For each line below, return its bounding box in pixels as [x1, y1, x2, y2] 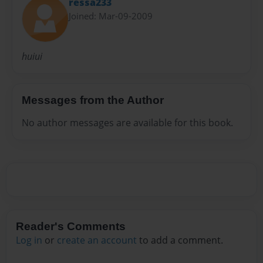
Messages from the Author [22, 93, 164, 106]
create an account [57, 234, 137, 247]
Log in [16, 234, 42, 247]
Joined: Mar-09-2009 [69, 9, 153, 22]
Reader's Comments [16, 220, 126, 233]
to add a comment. [137, 234, 223, 247]
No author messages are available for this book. [22, 116, 233, 129]
